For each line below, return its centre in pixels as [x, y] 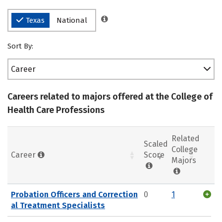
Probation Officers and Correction [74, 194]
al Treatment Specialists [58, 205]
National [72, 20]
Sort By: [20, 46]
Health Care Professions [56, 110]
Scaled [156, 144]
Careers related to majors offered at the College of [110, 97]
